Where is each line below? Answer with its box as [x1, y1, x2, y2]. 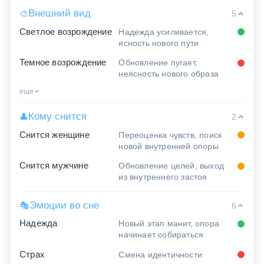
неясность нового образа [118, 69, 219, 78]
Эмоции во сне [29, 199, 99, 211]
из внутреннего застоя [118, 171, 207, 181]
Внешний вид [28, 7, 91, 19]
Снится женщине [19, 130, 90, 140]
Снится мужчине [19, 160, 88, 170]
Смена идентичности [118, 249, 203, 259]
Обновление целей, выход [118, 160, 225, 170]
